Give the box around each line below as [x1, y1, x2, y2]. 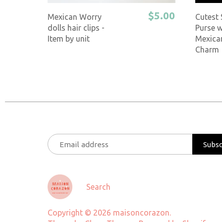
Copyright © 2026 [48, 208, 113, 218]
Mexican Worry [48, 12, 102, 21]
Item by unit [48, 34, 90, 43]
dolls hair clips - [48, 23, 105, 32]
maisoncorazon [113, 208, 170, 218]
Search [86, 182, 111, 192]
